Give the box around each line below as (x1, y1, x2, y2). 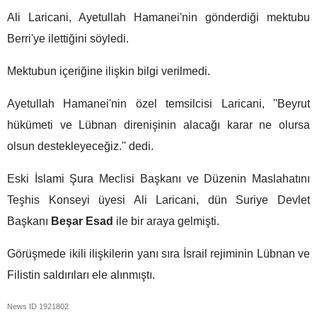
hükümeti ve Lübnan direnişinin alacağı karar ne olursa (7, 119, 310, 132)
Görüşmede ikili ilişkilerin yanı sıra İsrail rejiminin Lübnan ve (7, 248, 310, 260)
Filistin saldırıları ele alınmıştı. (7, 269, 155, 282)
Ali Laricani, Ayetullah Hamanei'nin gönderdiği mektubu (7, 11, 310, 24)
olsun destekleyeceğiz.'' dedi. (7, 140, 154, 153)
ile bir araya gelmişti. (113, 215, 219, 228)
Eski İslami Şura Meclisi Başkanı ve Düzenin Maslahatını (7, 173, 310, 185)
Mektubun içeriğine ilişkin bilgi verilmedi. (7, 65, 210, 78)
